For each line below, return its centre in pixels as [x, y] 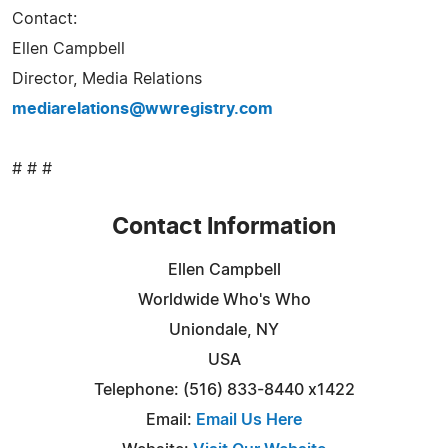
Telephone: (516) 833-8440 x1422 [224, 389]
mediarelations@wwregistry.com [142, 108]
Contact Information [224, 227]
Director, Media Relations [107, 78]
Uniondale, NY [224, 329]
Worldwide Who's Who [224, 299]
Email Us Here [249, 419]
